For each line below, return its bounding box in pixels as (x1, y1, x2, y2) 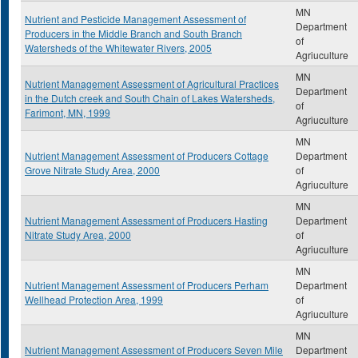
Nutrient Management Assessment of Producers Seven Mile (25, 343, 283, 356)
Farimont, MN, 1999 (25, 105, 110, 119)
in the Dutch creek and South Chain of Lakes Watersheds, (25, 91, 275, 105)
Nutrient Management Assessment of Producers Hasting (25, 213, 268, 227)
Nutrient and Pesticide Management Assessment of (25, 12, 246, 26)
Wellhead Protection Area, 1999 (25, 292, 163, 306)
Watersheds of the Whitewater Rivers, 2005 (25, 41, 212, 54)
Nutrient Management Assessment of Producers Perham (25, 278, 268, 292)
